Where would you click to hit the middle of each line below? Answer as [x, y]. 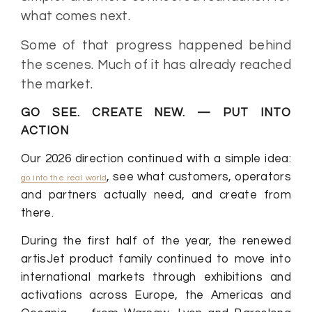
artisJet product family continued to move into [156, 259]
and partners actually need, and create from [156, 195]
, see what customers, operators [199, 177]
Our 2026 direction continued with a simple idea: [156, 158]
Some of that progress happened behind [156, 45]
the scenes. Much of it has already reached [156, 64]
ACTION [45, 131]
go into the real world [64, 178]
